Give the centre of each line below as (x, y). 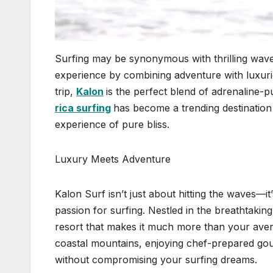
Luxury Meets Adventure (113, 159)
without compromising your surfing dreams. (156, 260)
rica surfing (83, 108)
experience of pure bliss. (112, 125)
